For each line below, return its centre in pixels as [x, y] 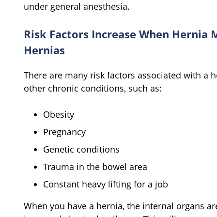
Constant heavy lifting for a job [106, 184]
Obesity [59, 114]
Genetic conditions [81, 149]
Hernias [44, 50]
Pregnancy [64, 132]
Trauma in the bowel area [95, 166]
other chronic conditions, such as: [93, 88]
